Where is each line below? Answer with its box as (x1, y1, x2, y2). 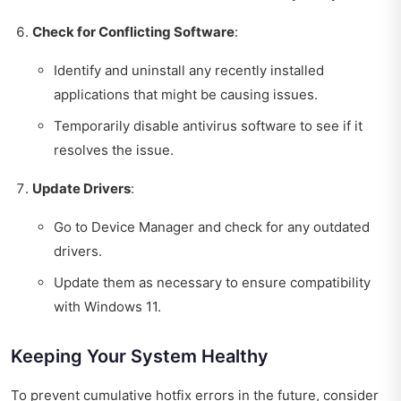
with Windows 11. (54, 297, 161, 315)
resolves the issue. (54, 141, 174, 158)
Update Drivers (32, 179, 131, 197)
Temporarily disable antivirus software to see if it (54, 116, 363, 134)
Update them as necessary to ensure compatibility (54, 273, 371, 291)
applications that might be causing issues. (54, 85, 318, 103)
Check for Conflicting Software (32, 22, 235, 40)
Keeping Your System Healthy (11, 345, 269, 367)
